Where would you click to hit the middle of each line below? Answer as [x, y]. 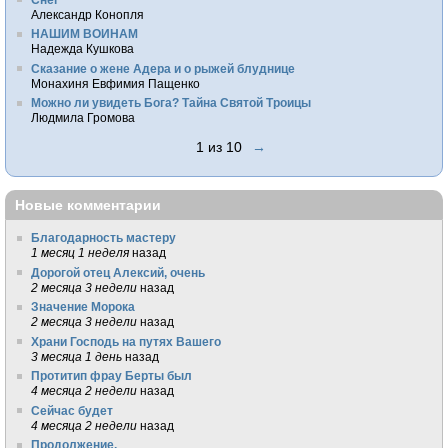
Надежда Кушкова [83, 49]
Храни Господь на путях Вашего [126, 341]
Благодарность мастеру [104, 238]
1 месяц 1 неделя [80, 253]
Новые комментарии [88, 204]
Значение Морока [83, 307]
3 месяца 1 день [77, 356]
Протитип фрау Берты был [112, 376]
